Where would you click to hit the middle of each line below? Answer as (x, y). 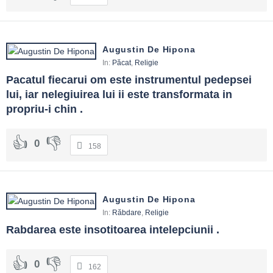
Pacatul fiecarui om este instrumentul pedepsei (129, 80)
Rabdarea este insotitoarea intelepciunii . (113, 229)
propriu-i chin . (44, 109)
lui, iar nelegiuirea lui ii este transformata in (119, 94)
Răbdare (127, 212)
